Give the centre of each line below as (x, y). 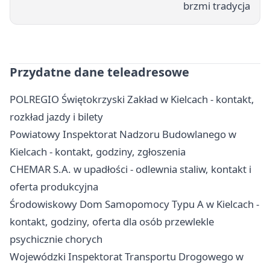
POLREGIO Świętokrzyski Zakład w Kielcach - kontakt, (132, 99)
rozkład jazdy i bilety (56, 117)
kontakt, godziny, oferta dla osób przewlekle (112, 222)
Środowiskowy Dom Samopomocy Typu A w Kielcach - (134, 204)
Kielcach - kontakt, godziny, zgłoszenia (98, 152)
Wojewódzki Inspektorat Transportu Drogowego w (127, 257)
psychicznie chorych (56, 239)
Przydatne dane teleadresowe (99, 72)
